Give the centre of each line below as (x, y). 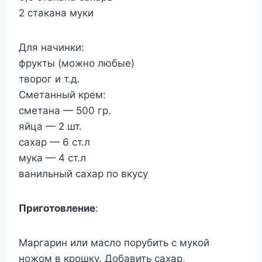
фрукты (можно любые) (77, 63)
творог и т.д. (49, 79)
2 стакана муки (56, 13)
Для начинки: (51, 47)
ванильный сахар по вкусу (83, 173)
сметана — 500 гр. (65, 110)
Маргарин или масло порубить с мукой (114, 242)
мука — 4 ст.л (52, 158)
